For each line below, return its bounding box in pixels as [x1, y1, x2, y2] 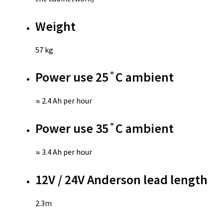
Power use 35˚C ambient [35, 120, 174, 136]
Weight [35, 18, 76, 34]
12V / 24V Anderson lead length [35, 171, 208, 188]
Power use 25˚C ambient [35, 69, 174, 86]
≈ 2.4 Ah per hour [35, 96, 92, 106]
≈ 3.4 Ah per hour [35, 146, 92, 157]
